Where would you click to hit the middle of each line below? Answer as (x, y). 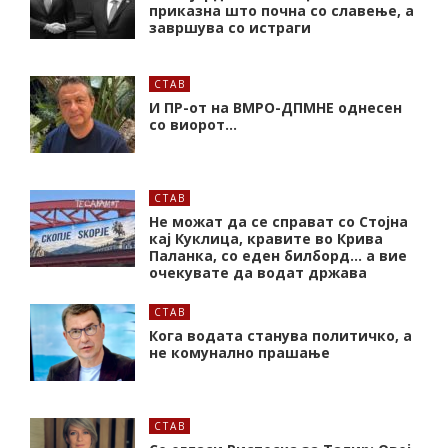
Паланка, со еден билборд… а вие (278, 255)
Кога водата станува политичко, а (280, 335)
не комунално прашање (239, 352)
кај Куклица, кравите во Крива (266, 238)
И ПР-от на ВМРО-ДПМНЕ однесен (275, 107)
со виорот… (193, 124)
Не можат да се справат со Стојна (278, 221)
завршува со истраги (230, 27)
